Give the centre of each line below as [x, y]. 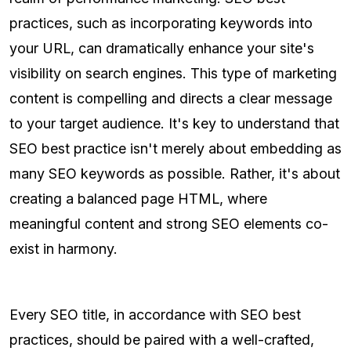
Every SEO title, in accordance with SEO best [155, 315]
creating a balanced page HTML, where [138, 199]
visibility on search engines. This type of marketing [173, 74]
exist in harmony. [63, 249]
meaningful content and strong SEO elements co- [169, 224]
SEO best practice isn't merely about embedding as [175, 149]
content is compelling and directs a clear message [171, 99]
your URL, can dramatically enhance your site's [162, 49]
